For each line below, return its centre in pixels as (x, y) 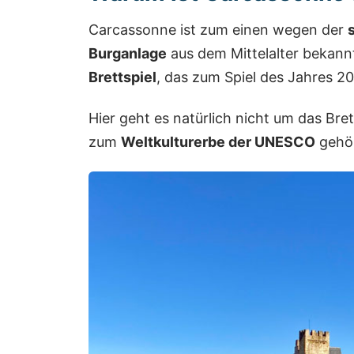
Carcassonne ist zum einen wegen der (218, 30)
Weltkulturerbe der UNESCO (218, 141)
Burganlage (128, 54)
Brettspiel (122, 77)
